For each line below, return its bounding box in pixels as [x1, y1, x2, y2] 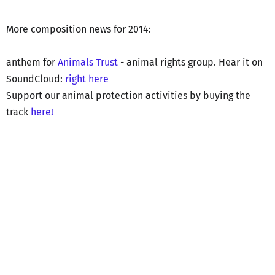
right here [65, 72, 109, 85]
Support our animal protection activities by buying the [6, 89, 250, 101]
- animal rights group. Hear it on [118, 56, 263, 68]
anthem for [6, 56, 58, 68]
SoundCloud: [6, 72, 65, 85]
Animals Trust [58, 56, 118, 68]
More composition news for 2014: [6, 23, 153, 35]
